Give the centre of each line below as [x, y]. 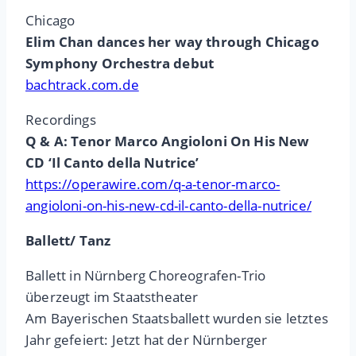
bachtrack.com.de [82, 85]
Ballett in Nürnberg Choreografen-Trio [146, 276]
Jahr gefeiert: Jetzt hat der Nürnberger [147, 340]
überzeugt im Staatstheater [112, 297]
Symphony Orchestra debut [120, 64]
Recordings [61, 120]
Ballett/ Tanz [68, 241]
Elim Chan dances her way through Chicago [172, 42]
